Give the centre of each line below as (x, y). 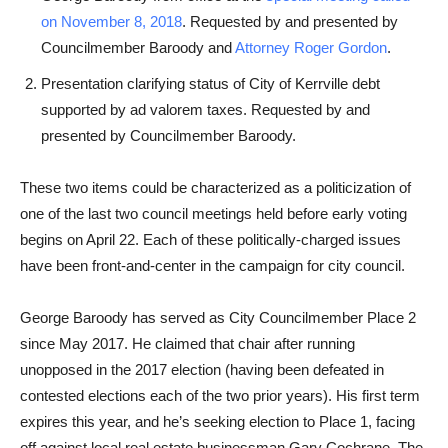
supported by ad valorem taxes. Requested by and (205, 109)
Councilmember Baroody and (138, 47)
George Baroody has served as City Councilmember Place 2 (218, 317)
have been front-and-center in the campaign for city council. (212, 265)
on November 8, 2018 (111, 21)
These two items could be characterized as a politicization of (215, 187)
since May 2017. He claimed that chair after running (187, 343)
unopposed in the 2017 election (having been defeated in (202, 369)
